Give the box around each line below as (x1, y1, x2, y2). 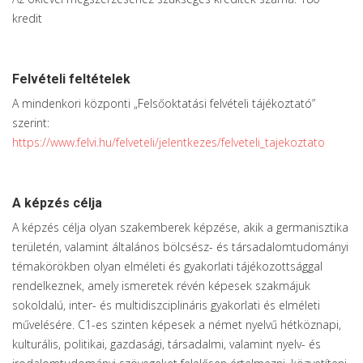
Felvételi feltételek (12, 71, 130, 87)
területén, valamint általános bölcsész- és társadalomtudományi (12, 239, 348, 254)
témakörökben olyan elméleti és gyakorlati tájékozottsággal (12, 258, 322, 274)
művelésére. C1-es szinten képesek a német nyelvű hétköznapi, (12, 317, 341, 332)
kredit (12, 11, 42, 26)
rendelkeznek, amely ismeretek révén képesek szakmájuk (12, 278, 310, 293)
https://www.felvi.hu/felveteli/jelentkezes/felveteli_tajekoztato (12, 135, 325, 150)
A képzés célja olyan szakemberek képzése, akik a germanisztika (12, 220, 348, 235)
